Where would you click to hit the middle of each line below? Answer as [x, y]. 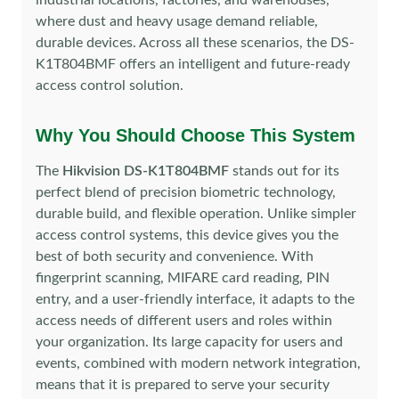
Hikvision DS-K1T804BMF [146, 171]
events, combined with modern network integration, [198, 363]
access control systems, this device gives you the [187, 235]
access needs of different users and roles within [184, 321]
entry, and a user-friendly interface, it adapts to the [195, 299]
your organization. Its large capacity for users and [189, 342]
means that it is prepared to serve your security [183, 385]
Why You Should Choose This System [195, 135]
